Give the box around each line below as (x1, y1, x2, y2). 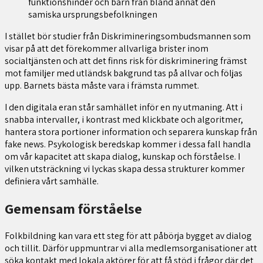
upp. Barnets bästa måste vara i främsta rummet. (5, 79, 199, 92)
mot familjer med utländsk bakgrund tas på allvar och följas (5, 67, 242, 80)
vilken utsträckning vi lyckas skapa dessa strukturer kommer (5, 163, 245, 176)
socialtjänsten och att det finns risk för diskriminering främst (5, 55, 247, 68)
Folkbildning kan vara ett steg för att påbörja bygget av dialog (5, 230, 252, 242)
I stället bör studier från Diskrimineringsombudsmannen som (5, 30, 251, 43)
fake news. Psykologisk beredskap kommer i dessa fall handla (5, 138, 251, 151)
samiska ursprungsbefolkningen (28, 8, 157, 21)
